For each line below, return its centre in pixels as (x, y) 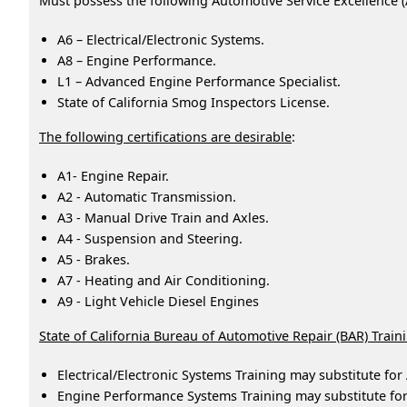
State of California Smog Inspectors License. (195, 102)
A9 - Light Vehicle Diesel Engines (158, 301)
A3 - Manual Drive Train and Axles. (163, 217)
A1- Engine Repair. (113, 175)
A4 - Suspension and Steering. (150, 238)
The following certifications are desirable (165, 136)
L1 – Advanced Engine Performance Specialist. (199, 81)
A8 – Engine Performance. (137, 60)
